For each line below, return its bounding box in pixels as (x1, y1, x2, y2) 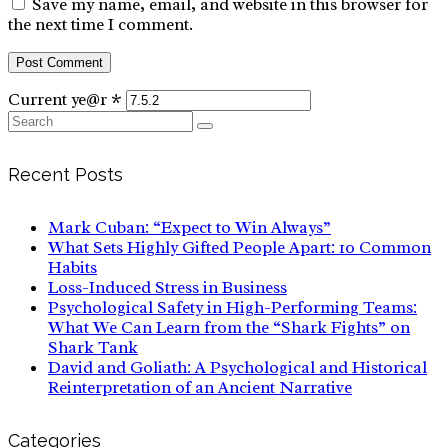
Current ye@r (8, 89, 111, 111)
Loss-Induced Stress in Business (48, 277, 287, 299)
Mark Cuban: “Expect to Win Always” (48, 217, 331, 239)
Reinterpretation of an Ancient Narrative (48, 377, 352, 399)
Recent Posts (8, 164, 123, 186)
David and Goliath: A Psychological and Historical (48, 357, 427, 379)
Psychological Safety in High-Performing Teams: (48, 297, 417, 319)
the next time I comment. (8, 14, 193, 36)
